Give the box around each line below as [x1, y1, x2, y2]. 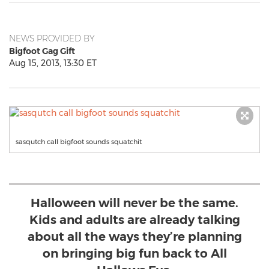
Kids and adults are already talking [29, 213, 240, 227]
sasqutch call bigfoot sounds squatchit [16, 138, 142, 146]
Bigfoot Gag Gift [9, 46, 75, 56]
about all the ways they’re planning [27, 229, 242, 244]
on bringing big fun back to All [42, 246, 227, 261]
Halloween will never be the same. [31, 196, 238, 210]
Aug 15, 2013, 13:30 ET [9, 58, 97, 68]
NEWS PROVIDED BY [9, 33, 95, 44]
